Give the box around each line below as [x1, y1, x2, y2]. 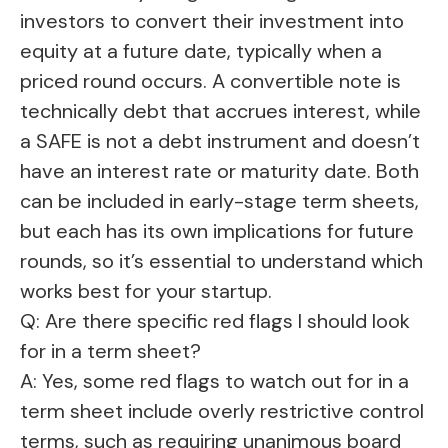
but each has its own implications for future [20, 218, 414, 245]
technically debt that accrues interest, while [20, 98, 421, 125]
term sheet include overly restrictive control [20, 398, 424, 425]
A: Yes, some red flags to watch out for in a [20, 368, 409, 395]
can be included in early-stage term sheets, [20, 188, 419, 215]
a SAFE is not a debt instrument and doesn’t [20, 128, 420, 155]
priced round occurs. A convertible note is [20, 68, 401, 95]
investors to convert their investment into [20, 8, 404, 35]
